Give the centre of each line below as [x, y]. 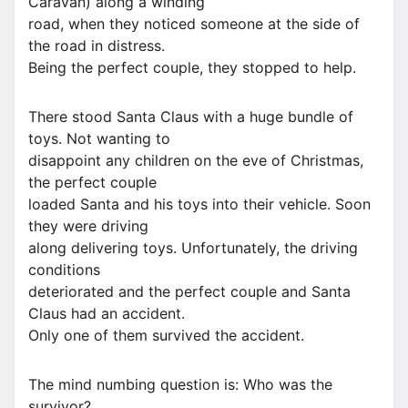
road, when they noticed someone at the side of [194, 24]
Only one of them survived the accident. [166, 336]
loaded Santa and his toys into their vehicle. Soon [199, 204]
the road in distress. [97, 46]
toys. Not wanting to [99, 139]
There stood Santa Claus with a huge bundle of [191, 117]
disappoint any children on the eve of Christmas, [196, 161]
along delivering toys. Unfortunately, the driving [193, 248]
